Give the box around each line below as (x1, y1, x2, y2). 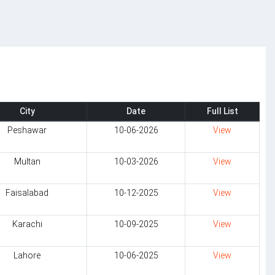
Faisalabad (6, 188, 48, 198)
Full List (206, 106, 238, 116)
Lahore (14, 250, 41, 260)
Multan (14, 157, 41, 166)
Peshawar (7, 125, 47, 135)
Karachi (12, 219, 42, 229)
